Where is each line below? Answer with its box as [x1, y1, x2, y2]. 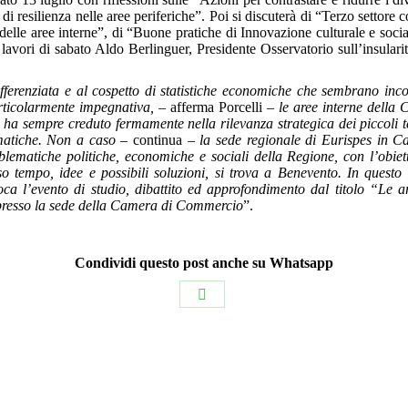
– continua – [115, 132, 200, 148]
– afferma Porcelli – [154, 99, 279, 115]
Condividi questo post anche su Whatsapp [75, 255, 333, 270]
